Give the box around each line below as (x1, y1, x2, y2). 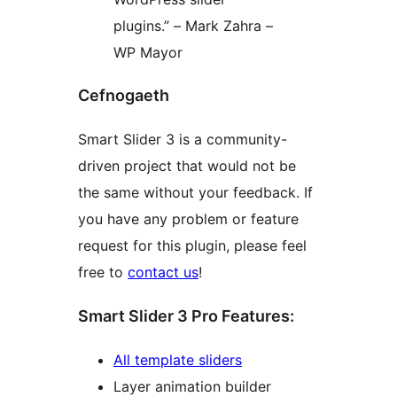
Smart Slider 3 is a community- (78, 130, 287, 149)
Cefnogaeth (78, 86, 169, 105)
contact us (128, 263, 198, 282)
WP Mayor (113, 43, 183, 61)
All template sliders (113, 351, 242, 370)
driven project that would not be (78, 157, 296, 175)
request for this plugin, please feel (78, 237, 307, 255)
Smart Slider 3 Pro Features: (78, 307, 294, 326)
